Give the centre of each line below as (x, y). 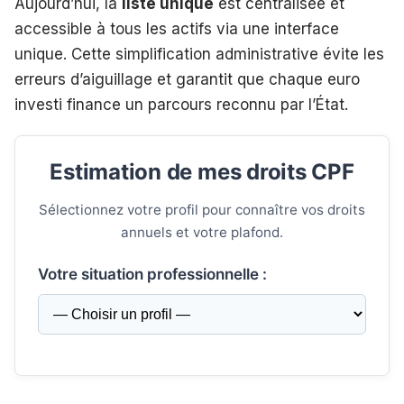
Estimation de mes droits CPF (202, 172)
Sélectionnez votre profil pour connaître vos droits (202, 210)
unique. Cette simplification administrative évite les (199, 55)
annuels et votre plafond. (202, 233)
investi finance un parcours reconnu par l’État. (181, 105)
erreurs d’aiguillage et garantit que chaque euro (187, 80)
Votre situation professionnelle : (152, 275)
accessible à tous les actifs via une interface (177, 29)
